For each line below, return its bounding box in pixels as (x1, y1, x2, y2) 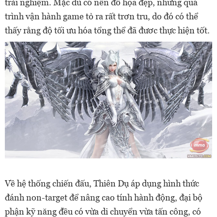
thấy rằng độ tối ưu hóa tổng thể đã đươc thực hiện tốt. (5, 25, 210, 35)
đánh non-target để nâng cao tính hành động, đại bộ (5, 192, 202, 202)
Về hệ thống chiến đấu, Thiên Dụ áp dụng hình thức (5, 178, 199, 188)
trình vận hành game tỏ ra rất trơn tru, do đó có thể (5, 11, 198, 21)
